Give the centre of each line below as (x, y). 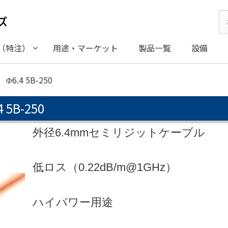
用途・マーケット (85, 48)
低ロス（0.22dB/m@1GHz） (105, 167)
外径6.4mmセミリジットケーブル (119, 132)
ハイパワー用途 (73, 202)
